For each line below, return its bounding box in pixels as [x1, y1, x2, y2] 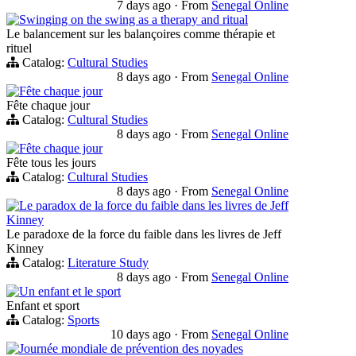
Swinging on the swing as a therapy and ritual [19, 12, 248, 26]
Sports [68, 312, 99, 327]
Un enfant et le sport [19, 284, 121, 298]
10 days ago [110, 327, 174, 341]
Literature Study [68, 255, 149, 269]
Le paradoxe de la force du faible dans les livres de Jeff [6, 226, 281, 241]
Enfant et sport [6, 298, 79, 312]
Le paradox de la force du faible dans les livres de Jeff [19, 198, 288, 212]
